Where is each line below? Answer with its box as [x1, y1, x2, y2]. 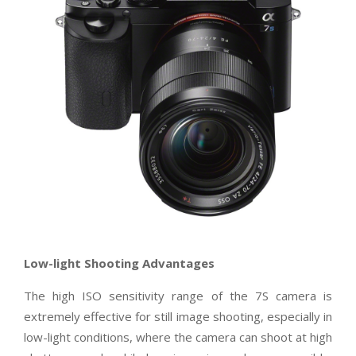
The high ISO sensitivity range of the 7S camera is [24, 288, 332, 304]
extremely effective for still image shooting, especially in [24, 308, 332, 325]
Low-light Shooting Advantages [24, 255, 215, 272]
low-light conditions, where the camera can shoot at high [24, 329, 332, 346]
